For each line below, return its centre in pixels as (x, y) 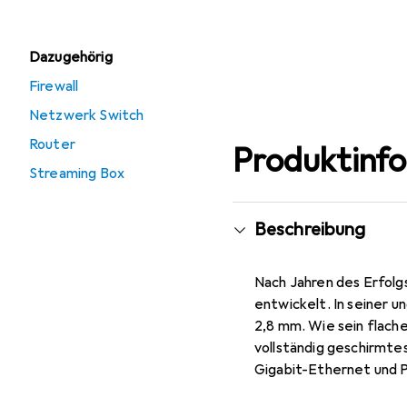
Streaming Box (77, 174)
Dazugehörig (71, 57)
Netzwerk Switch (87, 115)
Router (52, 144)
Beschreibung (310, 229)
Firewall (54, 86)
